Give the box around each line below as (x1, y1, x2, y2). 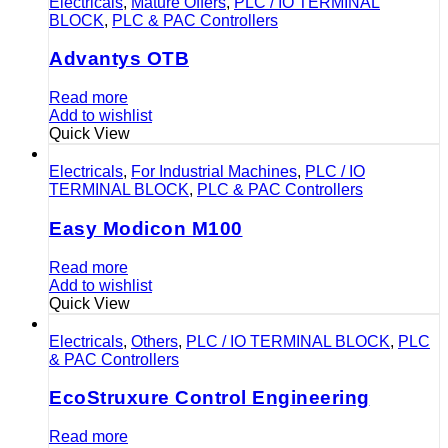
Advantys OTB (49, 48, 189, 70)
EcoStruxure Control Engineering (49, 387, 370, 409)
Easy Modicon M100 (49, 217, 243, 239)
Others (131, 332, 178, 350)
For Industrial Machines (131, 163, 297, 181)
